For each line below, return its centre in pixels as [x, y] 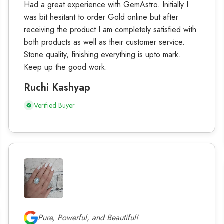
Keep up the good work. [65, 67]
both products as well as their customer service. [104, 42]
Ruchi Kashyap [57, 88]
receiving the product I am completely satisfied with [110, 30]
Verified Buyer [54, 106]
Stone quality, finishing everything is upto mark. [102, 55]
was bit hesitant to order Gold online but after [101, 17]
